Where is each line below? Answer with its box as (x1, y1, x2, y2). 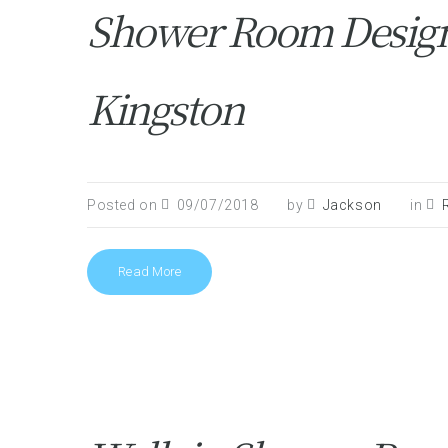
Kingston (87, 79, 242, 136)
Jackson (322, 197, 382, 213)
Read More (118, 264, 182, 279)
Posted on (87, 197, 161, 213)
